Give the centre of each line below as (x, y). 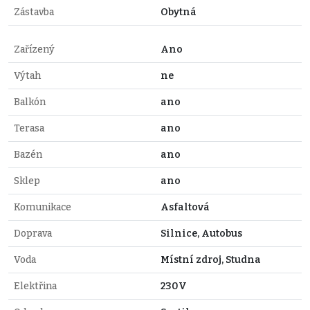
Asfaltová (185, 207)
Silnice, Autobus (201, 233)
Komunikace (43, 207)
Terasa (29, 128)
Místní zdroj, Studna (211, 259)
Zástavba (34, 12)
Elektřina (35, 286)
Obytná (179, 12)
